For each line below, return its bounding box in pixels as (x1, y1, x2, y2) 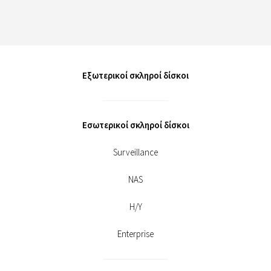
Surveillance (113, 146, 158, 158)
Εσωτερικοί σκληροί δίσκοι (82, 119, 189, 131)
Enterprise (117, 227, 154, 240)
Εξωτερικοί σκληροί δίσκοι (82, 69, 189, 81)
